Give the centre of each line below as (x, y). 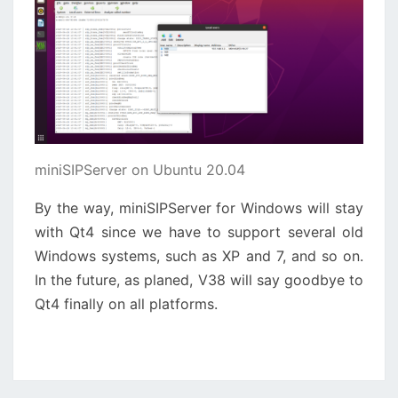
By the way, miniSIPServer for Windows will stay (199, 207)
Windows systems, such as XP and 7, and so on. (199, 255)
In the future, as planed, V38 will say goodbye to (199, 279)
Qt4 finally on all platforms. (126, 303)
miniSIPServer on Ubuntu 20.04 (140, 169)
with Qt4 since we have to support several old (199, 231)
